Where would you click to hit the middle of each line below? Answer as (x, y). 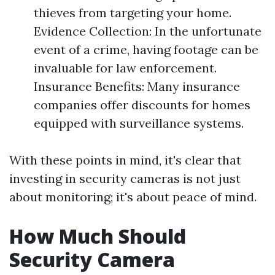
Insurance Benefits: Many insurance (137, 86)
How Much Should (98, 236)
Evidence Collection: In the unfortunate (148, 31)
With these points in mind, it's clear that (125, 160)
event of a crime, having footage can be (146, 49)
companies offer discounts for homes (142, 105)
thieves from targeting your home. (133, 13)
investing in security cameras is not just (125, 178)
